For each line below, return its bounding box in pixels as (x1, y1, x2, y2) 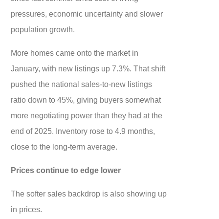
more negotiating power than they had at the (11, 111, 163, 120)
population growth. (11, 25, 75, 34)
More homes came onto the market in (11, 48, 139, 58)
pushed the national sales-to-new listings (11, 80, 153, 89)
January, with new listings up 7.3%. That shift (11, 64, 166, 73)
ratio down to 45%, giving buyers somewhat (11, 95, 161, 105)
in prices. (11, 205, 43, 214)
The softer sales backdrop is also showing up (11, 189, 167, 198)
